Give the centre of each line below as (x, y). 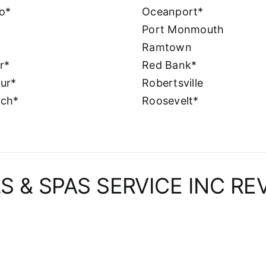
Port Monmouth (183, 29)
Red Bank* (170, 65)
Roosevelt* (170, 100)
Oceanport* (173, 11)
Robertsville (173, 83)
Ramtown (167, 47)
